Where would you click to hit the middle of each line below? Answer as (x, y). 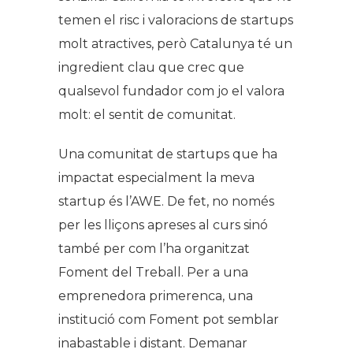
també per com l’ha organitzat (154, 248)
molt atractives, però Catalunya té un (175, 43)
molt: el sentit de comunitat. (147, 114)
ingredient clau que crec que (151, 67)
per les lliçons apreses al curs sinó (163, 225)
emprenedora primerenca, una (156, 295)
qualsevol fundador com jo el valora (171, 91)
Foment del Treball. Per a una (153, 272)
